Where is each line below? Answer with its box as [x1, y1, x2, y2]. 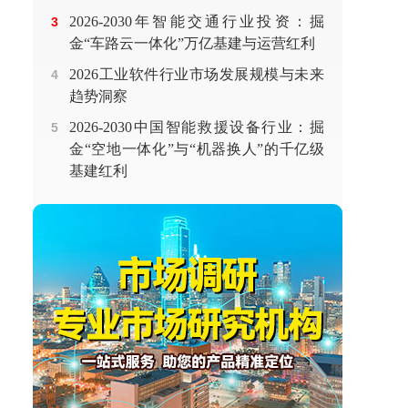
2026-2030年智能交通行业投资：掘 [69, 14, 324, 29]
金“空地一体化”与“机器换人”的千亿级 [69, 141, 324, 157]
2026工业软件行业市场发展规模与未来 [69, 66, 324, 82]
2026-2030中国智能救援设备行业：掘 [69, 119, 324, 135]
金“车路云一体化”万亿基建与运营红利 [69, 36, 315, 51]
